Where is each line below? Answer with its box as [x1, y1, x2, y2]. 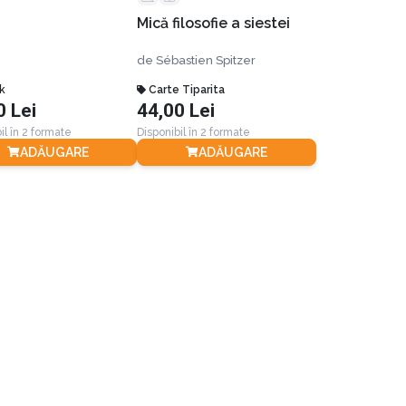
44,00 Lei [137, 99, 216, 121]
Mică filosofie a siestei [137, 14, 291, 32]
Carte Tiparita [149, 82, 226, 96]
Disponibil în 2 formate [137, 125, 251, 139]
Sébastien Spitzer [156, 53, 256, 67]
